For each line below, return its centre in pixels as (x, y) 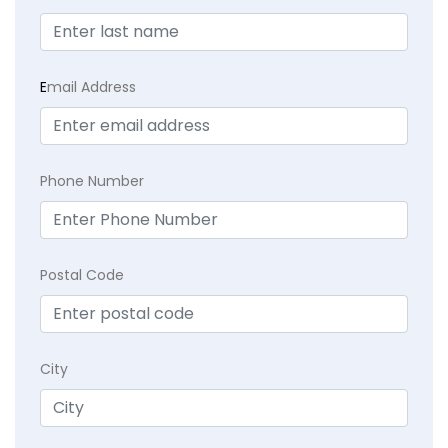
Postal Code (82, 275)
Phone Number (92, 181)
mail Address (91, 87)
